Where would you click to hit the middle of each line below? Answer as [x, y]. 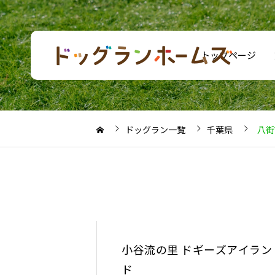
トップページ [228, 55]
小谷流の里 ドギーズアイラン [197, 249]
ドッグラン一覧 [155, 130]
